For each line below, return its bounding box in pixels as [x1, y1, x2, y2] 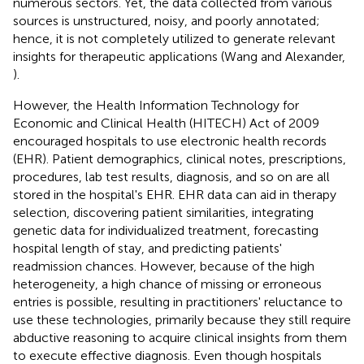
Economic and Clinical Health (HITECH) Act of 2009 [13, 115, 319, 131]
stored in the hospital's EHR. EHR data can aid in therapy [13, 186, 336, 202]
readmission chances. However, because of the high [13, 258, 314, 274]
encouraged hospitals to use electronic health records [13, 132, 327, 149]
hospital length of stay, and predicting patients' [13, 240, 282, 256]
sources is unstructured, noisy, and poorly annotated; [13, 12, 320, 28]
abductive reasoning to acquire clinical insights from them [13, 329, 347, 345]
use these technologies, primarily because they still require [13, 311, 351, 327]
